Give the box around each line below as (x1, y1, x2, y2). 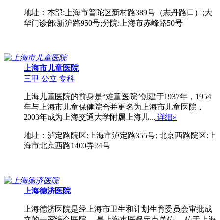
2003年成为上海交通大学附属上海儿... (24, 113, 155, 122)
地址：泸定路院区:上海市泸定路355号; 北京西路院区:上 (24, 131, 216, 140)
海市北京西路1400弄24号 (24, 141, 110, 150)
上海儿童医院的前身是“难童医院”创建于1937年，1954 (24, 92, 211, 101)
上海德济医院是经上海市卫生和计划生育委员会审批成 (24, 205, 212, 214)
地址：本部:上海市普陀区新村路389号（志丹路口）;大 (24, 8, 212, 17)
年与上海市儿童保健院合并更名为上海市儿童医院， (24, 103, 204, 111)
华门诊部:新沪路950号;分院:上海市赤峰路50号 (24, 19, 183, 27)
